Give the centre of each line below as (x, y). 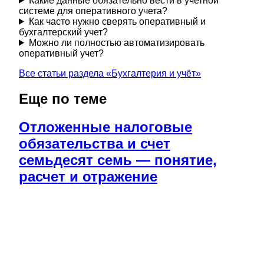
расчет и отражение (88, 176)
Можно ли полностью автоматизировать (116, 42)
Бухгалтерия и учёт (154, 73)
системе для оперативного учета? (93, 11)
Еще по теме (63, 98)
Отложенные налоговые (105, 127)
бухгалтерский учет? (63, 32)
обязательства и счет (95, 143)
